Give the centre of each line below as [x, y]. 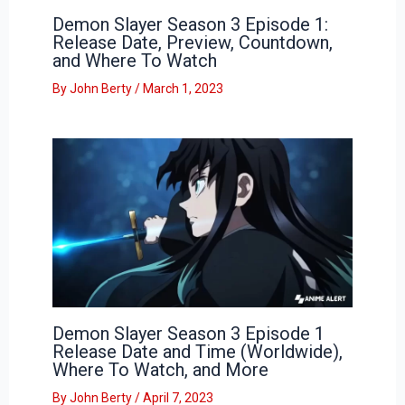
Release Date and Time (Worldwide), [197, 352]
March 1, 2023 [183, 89]
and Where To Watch [134, 61]
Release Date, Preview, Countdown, [192, 43]
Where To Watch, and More [160, 370]
